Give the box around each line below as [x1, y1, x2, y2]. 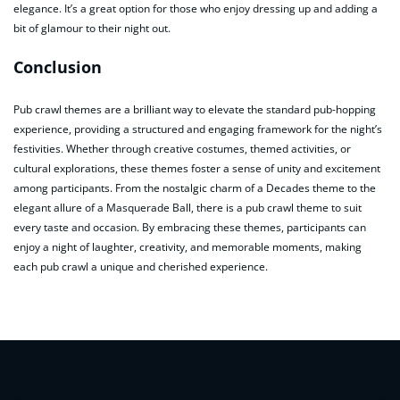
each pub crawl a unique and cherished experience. [13, 258, 268, 274]
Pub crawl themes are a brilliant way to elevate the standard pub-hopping [13, 101, 376, 117]
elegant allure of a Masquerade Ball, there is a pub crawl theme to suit [13, 199, 362, 215]
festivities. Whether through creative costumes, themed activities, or [13, 140, 351, 156]
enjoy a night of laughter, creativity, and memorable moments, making [13, 238, 362, 254]
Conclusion [13, 56, 102, 78]
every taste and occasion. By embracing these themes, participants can [13, 219, 366, 235]
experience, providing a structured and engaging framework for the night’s [13, 121, 382, 137]
